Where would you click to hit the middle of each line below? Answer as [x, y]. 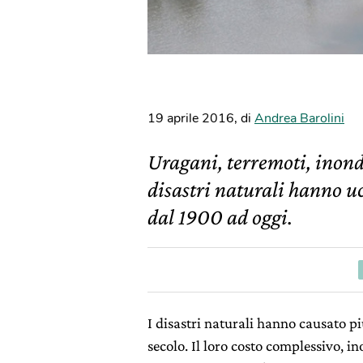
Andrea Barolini [299, 118]
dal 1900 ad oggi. [220, 217]
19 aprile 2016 [191, 118]
